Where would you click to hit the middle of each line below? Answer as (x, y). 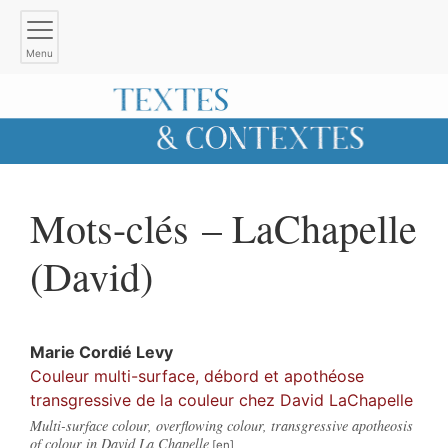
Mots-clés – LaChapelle (223, 227)
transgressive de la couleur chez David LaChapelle (221, 399)
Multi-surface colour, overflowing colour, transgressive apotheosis (221, 425)
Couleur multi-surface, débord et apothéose (197, 375)
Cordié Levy (126, 351)
